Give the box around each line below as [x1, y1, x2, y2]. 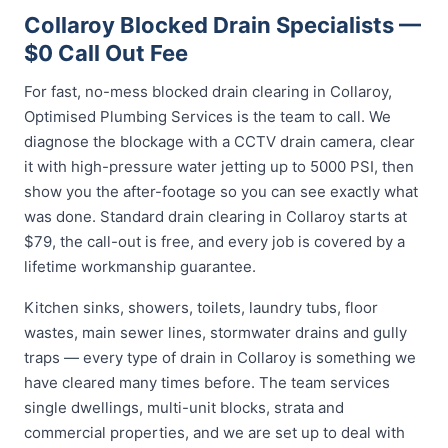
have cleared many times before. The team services [24, 373, 390, 392]
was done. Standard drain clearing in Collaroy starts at [24, 207, 407, 226]
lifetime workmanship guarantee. [24, 257, 256, 276]
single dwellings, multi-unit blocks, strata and [24, 398, 344, 417]
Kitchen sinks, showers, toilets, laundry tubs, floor [24, 298, 378, 317]
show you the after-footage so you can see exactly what [24, 182, 418, 201]
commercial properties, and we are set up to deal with [24, 423, 405, 442]
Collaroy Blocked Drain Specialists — [24, 12, 421, 38]
